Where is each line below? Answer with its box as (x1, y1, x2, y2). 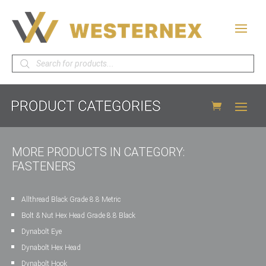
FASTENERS (12, 159, 75, 173)
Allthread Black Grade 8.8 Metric (21, 195, 121, 204)
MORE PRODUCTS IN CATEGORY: (12, 145, 185, 159)
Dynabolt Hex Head (21, 243, 81, 252)
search (11, 62, 41, 74)
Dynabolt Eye (21, 227, 62, 236)
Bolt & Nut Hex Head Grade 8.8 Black (21, 211, 135, 220)
